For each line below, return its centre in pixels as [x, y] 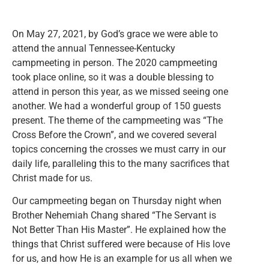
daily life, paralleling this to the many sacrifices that [121, 164]
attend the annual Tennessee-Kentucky [94, 48]
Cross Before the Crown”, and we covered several [114, 135]
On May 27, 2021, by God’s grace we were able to [115, 34]
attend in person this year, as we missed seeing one [120, 92]
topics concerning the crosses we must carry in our [119, 149]
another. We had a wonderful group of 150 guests [116, 106]
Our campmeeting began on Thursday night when [117, 201]
